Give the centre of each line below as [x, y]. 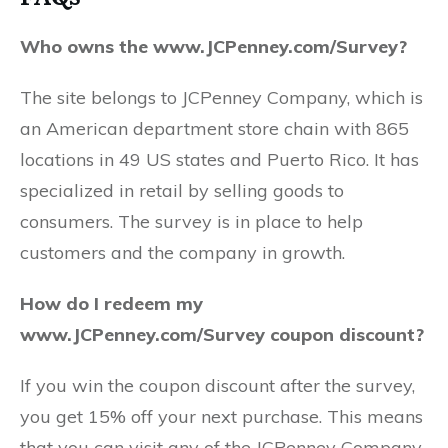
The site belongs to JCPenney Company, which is [221, 97]
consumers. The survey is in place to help [191, 221]
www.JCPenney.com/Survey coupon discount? [222, 334]
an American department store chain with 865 [214, 128]
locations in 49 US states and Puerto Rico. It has [219, 159]
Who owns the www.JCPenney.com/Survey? [213, 46]
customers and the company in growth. [182, 252]
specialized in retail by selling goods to [182, 190]
